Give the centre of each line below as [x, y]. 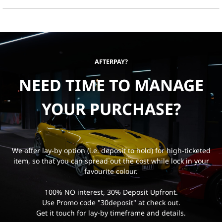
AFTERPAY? [111, 62]
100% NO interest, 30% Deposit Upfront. [111, 192]
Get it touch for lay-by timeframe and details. [111, 213]
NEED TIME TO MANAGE [111, 85]
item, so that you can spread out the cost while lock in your [111, 161]
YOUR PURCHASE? [111, 109]
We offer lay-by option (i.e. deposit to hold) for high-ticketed [111, 151]
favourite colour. [111, 171]
